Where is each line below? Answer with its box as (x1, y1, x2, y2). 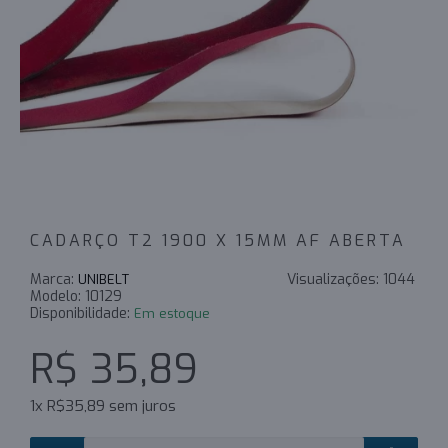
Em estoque (134, 305, 210, 322)
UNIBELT (78, 271, 129, 288)
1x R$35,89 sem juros (30, 396, 176, 416)
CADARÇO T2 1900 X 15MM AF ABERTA (30, 230, 406, 251)
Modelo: (30, 287, 85, 306)
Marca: (30, 270, 78, 289)
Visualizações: (287, 270, 383, 289)
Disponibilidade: (30, 304, 134, 323)
